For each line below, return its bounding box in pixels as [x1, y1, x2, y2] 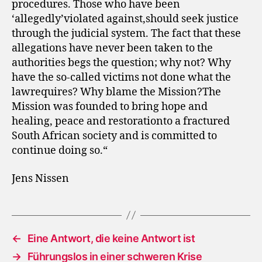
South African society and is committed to [12, 129, 217, 143]
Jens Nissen [12, 171, 69, 185]
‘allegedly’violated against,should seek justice [12, 12, 239, 26]
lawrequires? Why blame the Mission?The [12, 85, 221, 99]
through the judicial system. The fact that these [12, 27, 241, 40]
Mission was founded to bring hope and [12, 100, 208, 113]
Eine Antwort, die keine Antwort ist [27, 232, 195, 244]
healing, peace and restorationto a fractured [12, 115, 230, 128]
